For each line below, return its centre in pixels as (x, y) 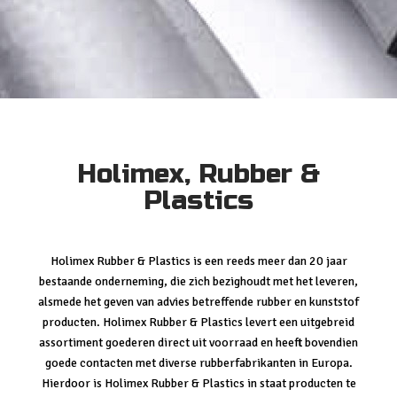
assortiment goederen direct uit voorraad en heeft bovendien (198, 343)
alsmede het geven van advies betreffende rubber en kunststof (198, 302)
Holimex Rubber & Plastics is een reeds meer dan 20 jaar (198, 261)
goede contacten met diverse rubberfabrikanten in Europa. (198, 363)
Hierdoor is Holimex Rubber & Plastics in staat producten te (198, 384)
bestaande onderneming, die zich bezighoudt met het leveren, (198, 282)
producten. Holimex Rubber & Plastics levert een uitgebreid (198, 323)
